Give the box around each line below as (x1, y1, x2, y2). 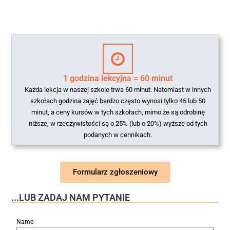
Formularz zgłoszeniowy (72, 167, 158, 177)
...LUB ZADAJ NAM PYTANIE (11, 191, 130, 203)
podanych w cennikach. (84, 130, 152, 139)
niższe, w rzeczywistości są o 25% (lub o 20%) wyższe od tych (28, 119, 207, 127)
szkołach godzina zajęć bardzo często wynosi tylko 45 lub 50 (30, 97, 205, 105)
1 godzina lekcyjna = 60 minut (63, 73, 172, 83)
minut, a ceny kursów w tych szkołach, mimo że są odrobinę (31, 108, 205, 116)
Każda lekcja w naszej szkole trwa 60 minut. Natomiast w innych (25, 85, 211, 93)
